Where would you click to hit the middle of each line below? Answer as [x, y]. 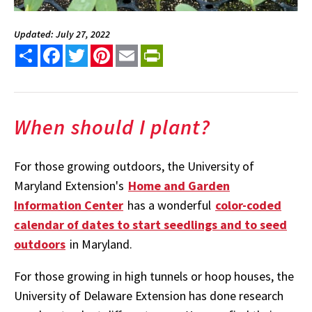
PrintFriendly [195, 50]
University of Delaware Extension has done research [149, 296]
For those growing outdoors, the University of [134, 166]
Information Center [69, 205]
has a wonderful [169, 205]
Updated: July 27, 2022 [62, 34]
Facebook [85, 50]
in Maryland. [101, 244]
